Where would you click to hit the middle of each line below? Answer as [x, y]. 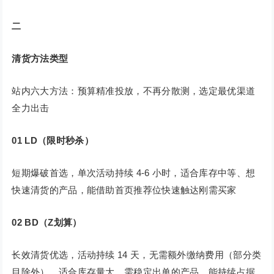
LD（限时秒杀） [59, 141]
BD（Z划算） [53, 223]
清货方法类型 [40, 59]
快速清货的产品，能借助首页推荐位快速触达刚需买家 [124, 190]
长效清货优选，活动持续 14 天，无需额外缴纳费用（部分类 [137, 255]
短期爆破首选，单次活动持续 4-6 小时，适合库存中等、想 [134, 173]
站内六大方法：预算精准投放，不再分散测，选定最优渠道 [134, 91]
